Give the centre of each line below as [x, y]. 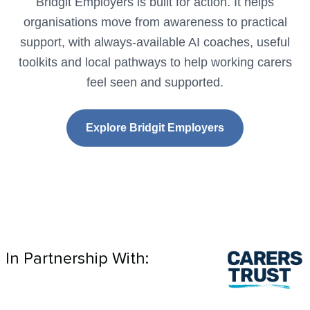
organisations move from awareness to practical [155, 22]
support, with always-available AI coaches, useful [155, 42]
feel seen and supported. [155, 82]
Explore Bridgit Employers [155, 128]
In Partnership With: [77, 259]
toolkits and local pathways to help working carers [155, 62]
